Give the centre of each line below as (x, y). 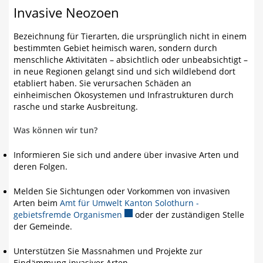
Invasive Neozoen (66, 13)
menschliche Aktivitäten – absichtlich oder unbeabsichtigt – (131, 60)
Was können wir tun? (55, 130)
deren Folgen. (41, 167)
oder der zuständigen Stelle (188, 215)
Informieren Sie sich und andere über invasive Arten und (126, 155)
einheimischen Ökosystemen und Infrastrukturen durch (124, 95)
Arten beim (37, 203)
